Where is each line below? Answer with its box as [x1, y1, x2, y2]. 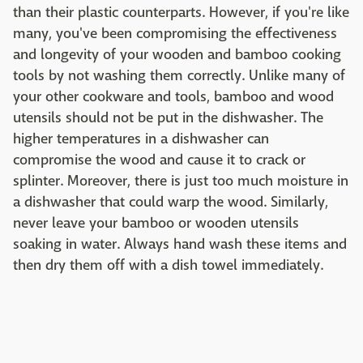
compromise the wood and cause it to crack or [13, 151, 305, 170]
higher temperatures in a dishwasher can [13, 130, 269, 149]
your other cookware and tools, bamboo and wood [13, 88, 334, 107]
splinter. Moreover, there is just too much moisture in [13, 172, 348, 191]
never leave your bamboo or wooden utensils [13, 214, 299, 233]
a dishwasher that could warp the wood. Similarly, [13, 193, 328, 212]
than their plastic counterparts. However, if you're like [13, 3, 349, 23]
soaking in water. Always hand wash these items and [13, 235, 347, 254]
